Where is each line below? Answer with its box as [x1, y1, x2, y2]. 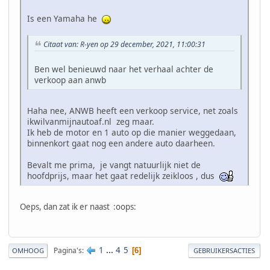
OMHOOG [12, 246, 44, 256]
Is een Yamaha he [27, 13, 102, 25]
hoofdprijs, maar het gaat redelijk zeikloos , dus [27, 169, 219, 181]
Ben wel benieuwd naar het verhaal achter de [34, 63, 213, 75]
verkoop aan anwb [34, 74, 106, 86]
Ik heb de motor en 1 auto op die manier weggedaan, [27, 126, 236, 138]
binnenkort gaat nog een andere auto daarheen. [27, 137, 215, 149]
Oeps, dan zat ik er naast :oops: [20, 201, 136, 212]
